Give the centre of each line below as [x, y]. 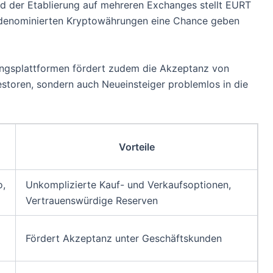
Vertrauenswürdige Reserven [92, 201]
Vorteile [136, 147]
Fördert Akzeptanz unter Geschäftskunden [124, 239]
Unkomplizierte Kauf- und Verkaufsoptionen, [128, 185]
